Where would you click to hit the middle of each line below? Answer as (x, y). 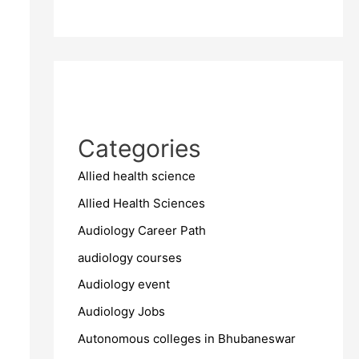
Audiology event (123, 284)
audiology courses (129, 257)
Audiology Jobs (121, 312)
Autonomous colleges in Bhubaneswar (186, 338)
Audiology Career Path (141, 230)
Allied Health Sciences (141, 204)
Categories (139, 149)
